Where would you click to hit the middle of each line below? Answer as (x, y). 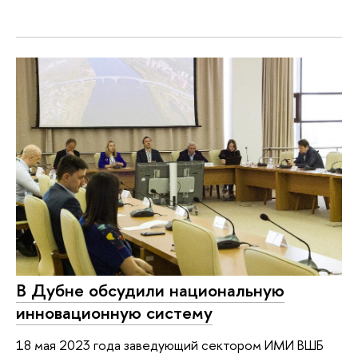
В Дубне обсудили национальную (150, 290)
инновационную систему (114, 313)
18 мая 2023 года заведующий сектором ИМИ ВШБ (170, 344)
